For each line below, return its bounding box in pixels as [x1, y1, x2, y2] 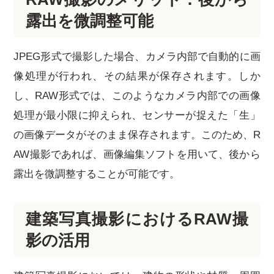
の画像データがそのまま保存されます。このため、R [13, 128, 261, 141]
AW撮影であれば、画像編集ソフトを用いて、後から [13, 148, 261, 160]
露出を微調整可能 [26, 11, 154, 30]
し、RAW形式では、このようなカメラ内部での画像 [13, 89, 261, 102]
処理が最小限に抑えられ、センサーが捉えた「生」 [13, 109, 261, 121]
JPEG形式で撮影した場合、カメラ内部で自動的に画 [13, 50, 261, 62]
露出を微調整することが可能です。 [13, 168, 180, 180]
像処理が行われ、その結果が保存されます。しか [13, 70, 261, 82]
